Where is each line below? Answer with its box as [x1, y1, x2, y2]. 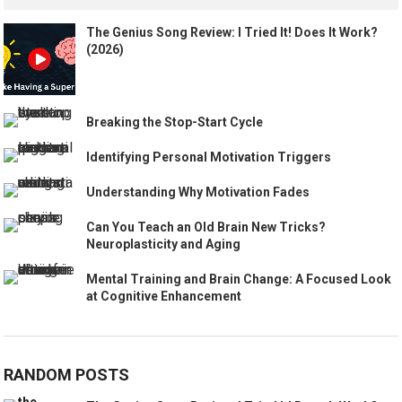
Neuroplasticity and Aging [86, 237, 241, 252]
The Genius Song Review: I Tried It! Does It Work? [86, 25, 379, 40]
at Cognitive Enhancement [86, 289, 242, 304]
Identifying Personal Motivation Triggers [86, 150, 332, 165]
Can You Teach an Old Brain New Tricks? [86, 220, 327, 235]
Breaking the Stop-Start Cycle [86, 115, 264, 130]
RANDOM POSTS [4, 365, 130, 385]
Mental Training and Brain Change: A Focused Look [86, 272, 392, 287]
